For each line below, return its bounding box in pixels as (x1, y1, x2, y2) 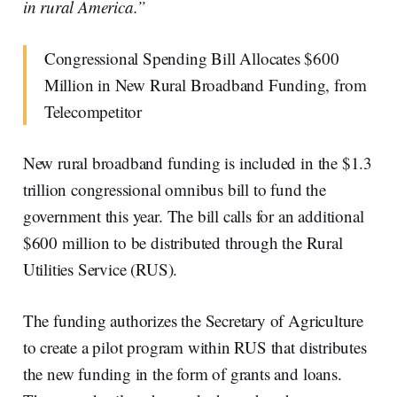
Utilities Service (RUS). (22, 257, 178, 280)
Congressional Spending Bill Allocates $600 (43, 46, 339, 69)
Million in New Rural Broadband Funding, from (43, 73, 367, 96)
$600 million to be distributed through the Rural (22, 230, 343, 253)
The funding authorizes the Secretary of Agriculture (22, 308, 364, 331)
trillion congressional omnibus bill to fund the (22, 177, 326, 200)
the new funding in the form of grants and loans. (22, 362, 342, 385)
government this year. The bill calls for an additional (22, 204, 364, 227)
